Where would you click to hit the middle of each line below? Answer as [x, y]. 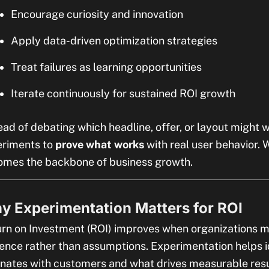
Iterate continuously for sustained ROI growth [123, 93]
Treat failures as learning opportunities [106, 67]
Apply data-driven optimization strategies [114, 41]
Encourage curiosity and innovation [97, 14]
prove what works [100, 144]
